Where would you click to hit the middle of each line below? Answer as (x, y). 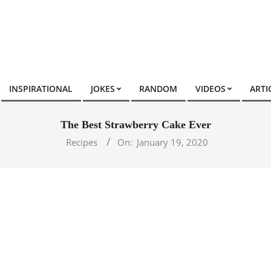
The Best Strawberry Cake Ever (135, 125)
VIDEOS (211, 89)
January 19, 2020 (172, 142)
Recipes (81, 142)
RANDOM (158, 89)
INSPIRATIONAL (41, 89)
